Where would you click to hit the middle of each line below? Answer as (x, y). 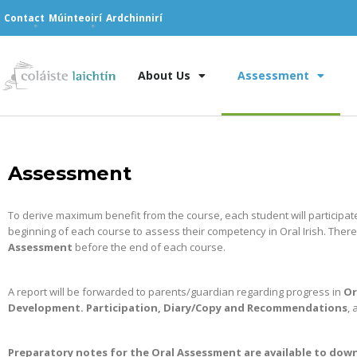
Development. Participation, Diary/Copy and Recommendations (178, 308)
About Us (165, 75)
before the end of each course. (149, 247)
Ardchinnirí (134, 18)
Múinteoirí (75, 18)
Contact (24, 18)
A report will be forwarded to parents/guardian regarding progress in (176, 292)
